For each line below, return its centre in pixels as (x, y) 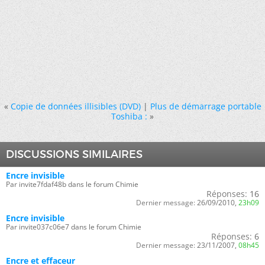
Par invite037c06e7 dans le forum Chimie (74, 227)
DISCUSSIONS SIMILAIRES (74, 154)
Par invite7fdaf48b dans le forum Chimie (72, 184)
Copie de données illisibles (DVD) (75, 106)
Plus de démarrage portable (206, 106)
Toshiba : (129, 116)
